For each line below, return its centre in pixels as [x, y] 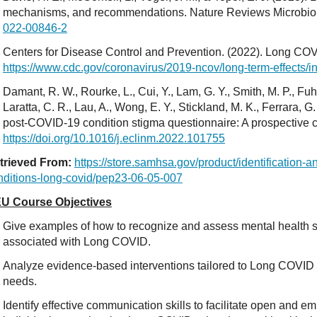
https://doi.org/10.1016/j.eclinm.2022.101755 [114, 138]
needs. [21, 281]
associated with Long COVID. [76, 242]
